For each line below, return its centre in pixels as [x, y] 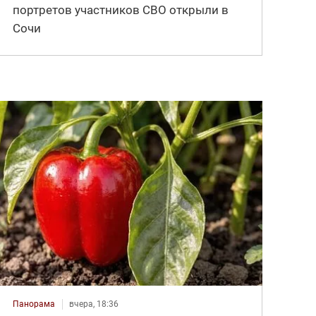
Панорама [34, 304]
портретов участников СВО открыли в [121, 10]
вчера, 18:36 [94, 304]
